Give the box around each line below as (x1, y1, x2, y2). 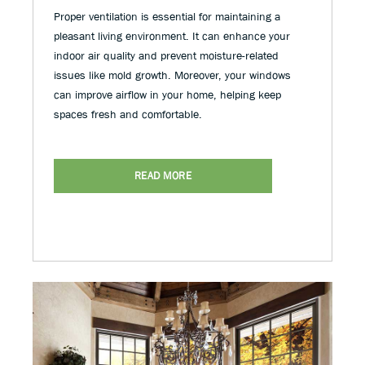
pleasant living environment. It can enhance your (54, 29, 290, 43)
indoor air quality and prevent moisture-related (54, 49, 279, 63)
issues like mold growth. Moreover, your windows (54, 68, 291, 82)
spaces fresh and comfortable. (54, 108, 205, 121)
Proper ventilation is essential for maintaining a (54, 10, 280, 24)
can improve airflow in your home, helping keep (54, 88, 281, 102)
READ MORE (134, 169, 192, 182)
